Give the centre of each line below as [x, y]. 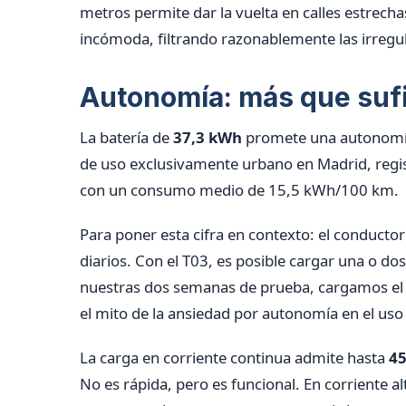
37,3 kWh [208, 137]
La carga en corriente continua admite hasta [234, 357]
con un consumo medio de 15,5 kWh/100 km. [239, 189]
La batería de [126, 137]
